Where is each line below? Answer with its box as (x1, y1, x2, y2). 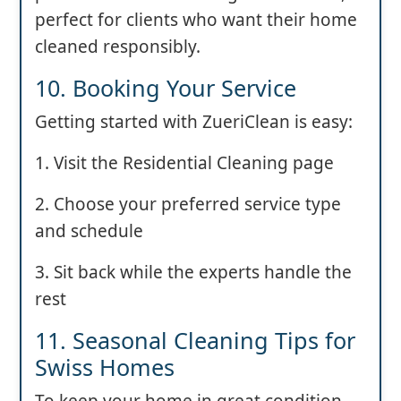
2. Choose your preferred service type (35, 192, 341, 216)
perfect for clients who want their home (35, 7, 357, 31)
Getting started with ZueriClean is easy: (35, 109, 353, 133)
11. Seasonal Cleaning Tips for (35, 324, 355, 355)
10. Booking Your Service (35, 72, 296, 103)
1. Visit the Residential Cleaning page (35, 150, 334, 175)
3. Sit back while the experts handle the (35, 260, 352, 284)
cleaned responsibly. (35, 34, 200, 58)
